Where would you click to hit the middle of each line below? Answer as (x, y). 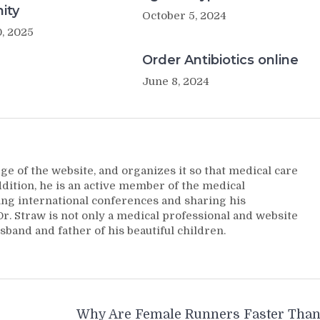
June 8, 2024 (175, 81)
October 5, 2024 (184, 16)
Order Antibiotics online (220, 60)
